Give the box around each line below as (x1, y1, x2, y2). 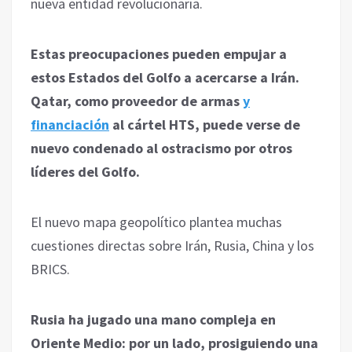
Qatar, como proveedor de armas (31, 91, 243, 110)
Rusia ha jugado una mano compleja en (31, 310, 276, 328)
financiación (31, 115, 109, 134)
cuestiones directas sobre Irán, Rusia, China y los (31, 236, 314, 255)
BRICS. (31, 259, 70, 278)
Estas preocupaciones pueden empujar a (31, 44, 287, 63)
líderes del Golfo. (31, 162, 140, 181)
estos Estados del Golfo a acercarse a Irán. (31, 68, 299, 86)
